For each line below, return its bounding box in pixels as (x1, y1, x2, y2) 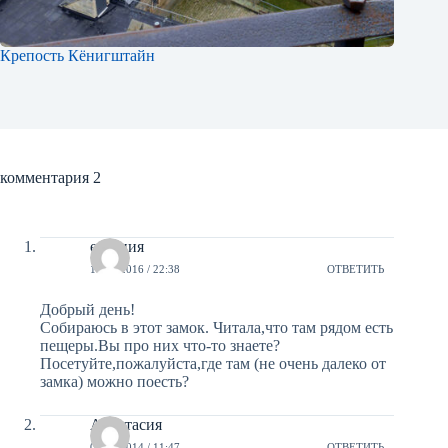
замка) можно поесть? (40, 373, 189, 391)
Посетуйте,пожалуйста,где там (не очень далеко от (40, 355, 386, 373)
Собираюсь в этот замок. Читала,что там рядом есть (40, 319, 393, 337)
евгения (90, 238, 144, 256)
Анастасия (90, 416, 162, 434)
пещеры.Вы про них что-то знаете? (40, 337, 280, 355)
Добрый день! (40, 301, 135, 319)
